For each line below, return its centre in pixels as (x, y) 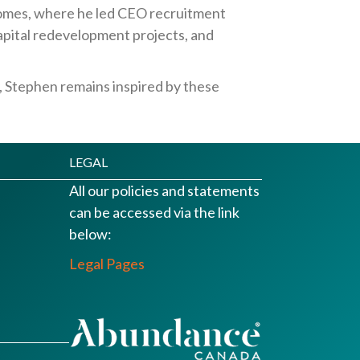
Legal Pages (106, 263)
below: (90, 233)
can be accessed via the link (154, 212)
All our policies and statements (164, 190)
